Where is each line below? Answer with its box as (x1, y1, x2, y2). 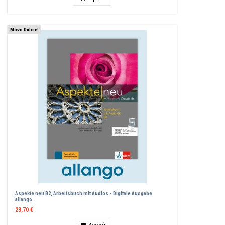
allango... (15, 196, 37, 203)
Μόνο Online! (10, 26, 39, 32)
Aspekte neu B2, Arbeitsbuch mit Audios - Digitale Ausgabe (15, 190, 153, 197)
